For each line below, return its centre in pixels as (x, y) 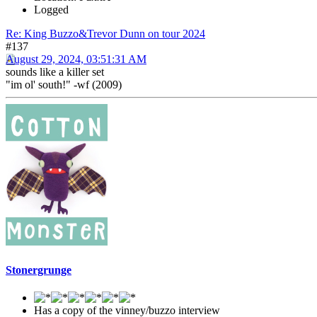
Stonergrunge (39, 270)
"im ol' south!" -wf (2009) (64, 85)
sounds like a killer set (55, 72)
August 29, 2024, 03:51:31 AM (76, 59)
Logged (51, 10)
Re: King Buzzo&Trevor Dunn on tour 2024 (105, 34)
